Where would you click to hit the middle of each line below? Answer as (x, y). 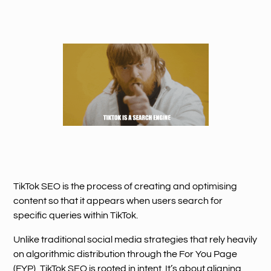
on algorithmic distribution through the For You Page (126, 254)
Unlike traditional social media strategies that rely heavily (135, 239)
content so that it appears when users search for (118, 201)
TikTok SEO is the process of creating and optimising (126, 186)
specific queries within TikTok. (76, 215)
